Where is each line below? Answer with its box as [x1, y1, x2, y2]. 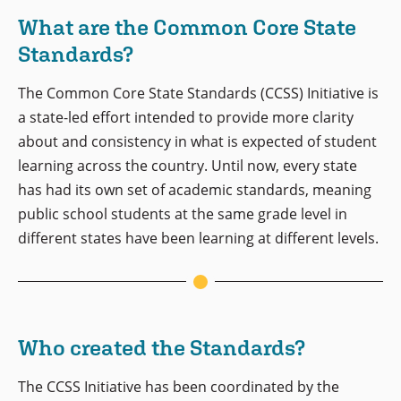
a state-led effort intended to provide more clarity [18, 107, 354, 128]
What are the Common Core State [18, 13, 356, 40]
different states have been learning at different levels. [18, 228, 379, 249]
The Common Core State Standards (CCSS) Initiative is [18, 83, 379, 104]
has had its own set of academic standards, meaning [18, 180, 371, 200]
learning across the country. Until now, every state [18, 156, 357, 176]
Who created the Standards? [18, 333, 305, 360]
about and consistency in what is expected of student [18, 132, 377, 152]
